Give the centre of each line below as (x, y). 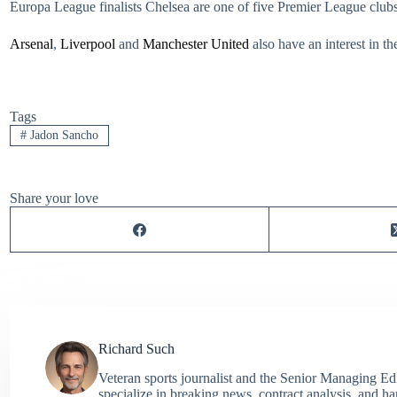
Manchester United (196, 44)
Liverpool (88, 44)
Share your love (54, 198)
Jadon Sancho (62, 136)
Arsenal (31, 44)
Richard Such (136, 349)
